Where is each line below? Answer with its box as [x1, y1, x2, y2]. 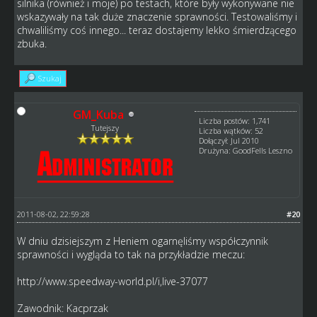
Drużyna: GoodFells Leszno [199, 144, 293, 156]
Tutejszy [91, 122, 120, 133]
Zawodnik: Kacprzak [16, 301, 108, 315]
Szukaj [38, 72, 62, 83]
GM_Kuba [73, 106, 125, 122]
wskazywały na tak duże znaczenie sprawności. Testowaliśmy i [16, 9, 297, 23]
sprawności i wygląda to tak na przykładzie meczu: [16, 247, 245, 261]
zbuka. [16, 36, 47, 50]
